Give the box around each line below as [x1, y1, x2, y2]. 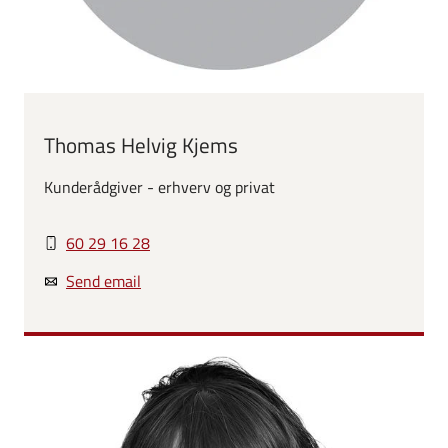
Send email [66, 269, 141, 293]
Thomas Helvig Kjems [44, 129, 238, 161]
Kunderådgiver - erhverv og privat [44, 175, 275, 199]
